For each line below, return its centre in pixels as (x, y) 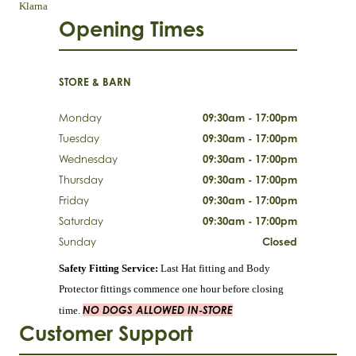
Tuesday (79, 139)
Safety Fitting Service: (108, 269)
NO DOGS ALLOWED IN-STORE (158, 310)
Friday (74, 201)
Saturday (81, 221)
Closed (280, 242)
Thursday (81, 180)
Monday (80, 118)
